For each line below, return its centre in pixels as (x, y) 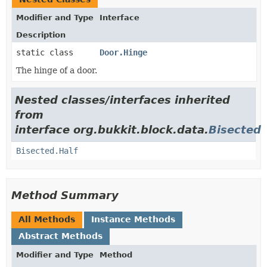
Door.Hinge (123, 52)
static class (47, 52)
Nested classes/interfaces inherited (122, 100)
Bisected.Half (47, 151)
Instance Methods (133, 219)
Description (41, 35)
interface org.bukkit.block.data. (112, 130)
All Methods (47, 219)
